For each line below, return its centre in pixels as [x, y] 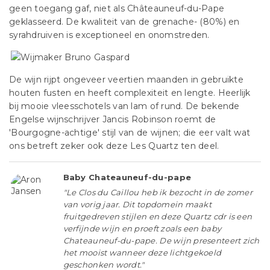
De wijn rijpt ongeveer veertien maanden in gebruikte [126, 80]
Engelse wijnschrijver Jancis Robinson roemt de [113, 119]
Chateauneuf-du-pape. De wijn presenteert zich [161, 240]
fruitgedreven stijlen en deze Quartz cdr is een [158, 216]
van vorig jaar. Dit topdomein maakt [137, 204]
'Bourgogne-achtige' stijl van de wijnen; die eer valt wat [130, 133]
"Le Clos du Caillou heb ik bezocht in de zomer [158, 192]
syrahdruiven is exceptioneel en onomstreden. [109, 35]
